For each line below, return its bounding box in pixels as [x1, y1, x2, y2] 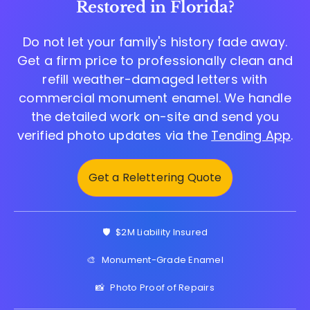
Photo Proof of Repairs [110, 280, 215, 294]
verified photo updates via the [17, 126, 212, 144]
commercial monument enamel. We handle [19, 89, 291, 107]
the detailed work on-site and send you [30, 107, 280, 125]
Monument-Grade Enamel [101, 253, 224, 266]
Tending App [211, 126, 291, 144]
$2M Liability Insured [116, 225, 208, 239]
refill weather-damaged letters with [42, 70, 268, 88]
